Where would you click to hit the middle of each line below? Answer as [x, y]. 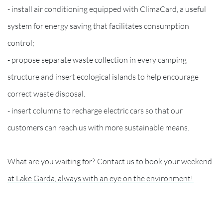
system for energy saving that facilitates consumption [98, 26]
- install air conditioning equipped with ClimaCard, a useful [107, 9]
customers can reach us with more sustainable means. [98, 127]
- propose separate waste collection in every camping [97, 59]
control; [21, 43]
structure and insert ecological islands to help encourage [103, 76]
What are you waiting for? [52, 161]
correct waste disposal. [46, 93]
